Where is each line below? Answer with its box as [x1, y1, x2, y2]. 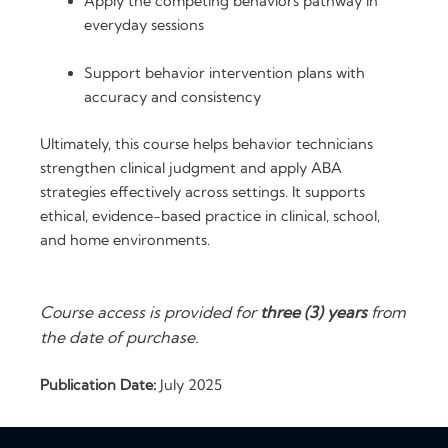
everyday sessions [83, 16, 204, 35]
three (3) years [260, 301, 367, 322]
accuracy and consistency [83, 87, 261, 106]
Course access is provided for [40, 301, 260, 322]
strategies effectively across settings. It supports [40, 182, 365, 201]
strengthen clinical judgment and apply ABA [40, 158, 342, 177]
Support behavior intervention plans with [83, 63, 365, 82]
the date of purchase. [40, 326, 199, 347]
